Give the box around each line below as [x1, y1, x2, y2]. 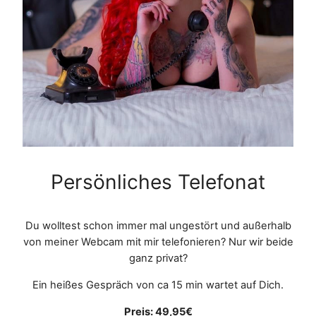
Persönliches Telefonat [51, 170, 265, 195]
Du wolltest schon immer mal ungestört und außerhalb [25, 219, 291, 233]
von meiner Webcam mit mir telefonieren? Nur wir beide [23, 236, 293, 249]
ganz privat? [128, 252, 188, 265]
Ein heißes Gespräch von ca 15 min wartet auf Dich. [32, 279, 284, 292]
